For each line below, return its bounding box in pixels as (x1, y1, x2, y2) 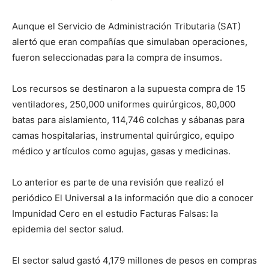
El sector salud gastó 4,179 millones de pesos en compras (12, 255, 257, 267)
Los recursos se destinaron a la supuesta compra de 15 (12, 83, 246, 95)
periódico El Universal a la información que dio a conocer (12, 192, 253, 204)
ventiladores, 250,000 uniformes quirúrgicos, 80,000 (12, 98, 235, 110)
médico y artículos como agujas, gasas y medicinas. (12, 145, 231, 157)
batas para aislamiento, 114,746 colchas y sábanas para (12, 114, 244, 126)
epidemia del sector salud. (12, 223, 124, 235)
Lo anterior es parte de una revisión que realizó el (12, 177, 224, 189)
